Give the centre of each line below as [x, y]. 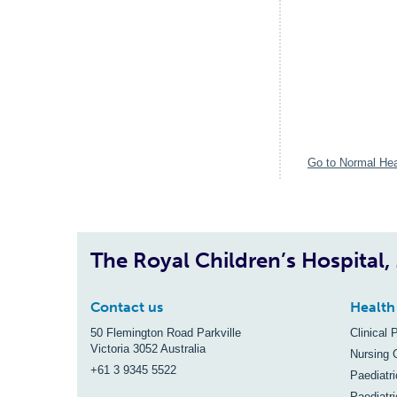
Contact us [127, 307]
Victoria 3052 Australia [148, 349]
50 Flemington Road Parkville [166, 333]
